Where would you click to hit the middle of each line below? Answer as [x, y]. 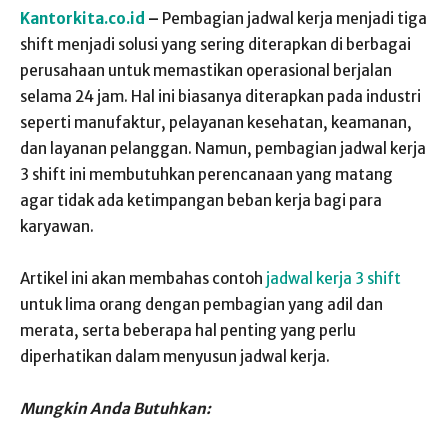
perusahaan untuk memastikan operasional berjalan [206, 70]
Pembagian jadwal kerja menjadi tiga [294, 18]
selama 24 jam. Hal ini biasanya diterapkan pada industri [220, 96]
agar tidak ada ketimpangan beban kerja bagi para [201, 200]
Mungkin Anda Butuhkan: [115, 408]
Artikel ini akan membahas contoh [141, 278]
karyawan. [57, 226]
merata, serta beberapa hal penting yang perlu [188, 330]
